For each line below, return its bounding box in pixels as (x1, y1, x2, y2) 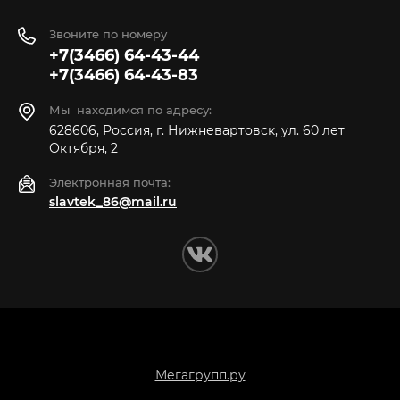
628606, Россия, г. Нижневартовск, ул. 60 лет (49, 122, 345, 138)
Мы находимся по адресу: (49, 103, 212, 117)
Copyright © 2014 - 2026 (131, 335, 269, 349)
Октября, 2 (49, 140, 118, 156)
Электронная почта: (49, 175, 171, 189)
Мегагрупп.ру (154, 367, 246, 383)
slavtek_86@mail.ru (49, 194, 177, 210)
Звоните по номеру (49, 27, 167, 41)
